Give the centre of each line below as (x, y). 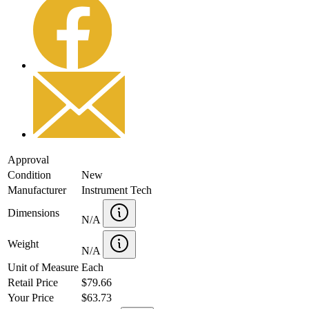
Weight (23, 243)
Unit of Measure (43, 267)
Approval (28, 159)
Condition (29, 175)
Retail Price (33, 282)
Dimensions (33, 212)
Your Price (31, 297)
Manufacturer (37, 190)
